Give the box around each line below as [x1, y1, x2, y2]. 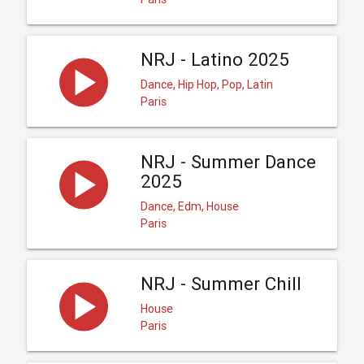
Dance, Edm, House [140, 198, 239, 214]
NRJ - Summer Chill [140, 272, 301, 295]
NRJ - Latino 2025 [140, 48, 289, 71]
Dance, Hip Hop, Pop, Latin [140, 76, 273, 92]
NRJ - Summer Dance [140, 150, 316, 173]
